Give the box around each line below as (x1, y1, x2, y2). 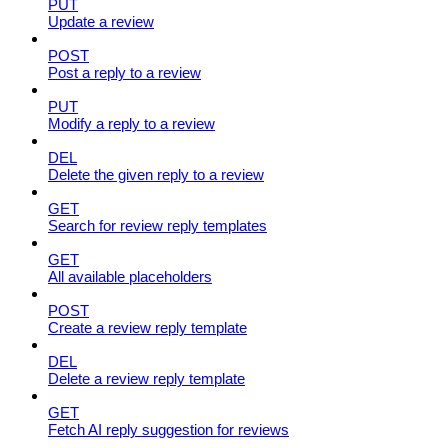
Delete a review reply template (48, 369, 245, 387)
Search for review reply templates (48, 216, 267, 234)
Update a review (48, 12, 154, 30)
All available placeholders (48, 267, 212, 285)
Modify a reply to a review (48, 114, 215, 132)
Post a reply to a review (48, 63, 201, 81)
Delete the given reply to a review (48, 165, 264, 183)
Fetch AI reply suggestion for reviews (48, 420, 289, 438)
